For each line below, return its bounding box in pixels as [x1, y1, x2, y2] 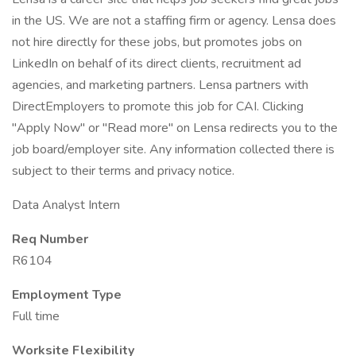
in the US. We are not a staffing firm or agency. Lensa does [12, 12, 336, 29]
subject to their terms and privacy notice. [12, 162, 234, 180]
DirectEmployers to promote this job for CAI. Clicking [12, 98, 304, 115]
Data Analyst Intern [12, 196, 120, 214]
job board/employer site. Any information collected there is [12, 141, 335, 158]
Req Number [12, 230, 88, 248]
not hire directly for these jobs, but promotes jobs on [12, 33, 302, 51]
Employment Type [12, 286, 122, 304]
